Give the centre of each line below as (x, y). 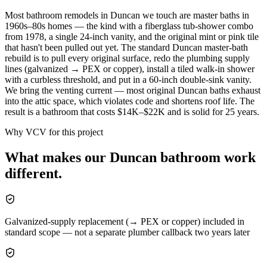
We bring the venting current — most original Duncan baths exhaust (133, 90)
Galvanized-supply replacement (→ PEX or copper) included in (125, 221)
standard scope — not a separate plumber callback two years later (127, 232)
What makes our (57, 157)
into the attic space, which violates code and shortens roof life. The (130, 101)
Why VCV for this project (54, 132)
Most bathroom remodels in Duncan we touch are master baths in (127, 15)
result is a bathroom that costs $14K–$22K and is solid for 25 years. (132, 111)
